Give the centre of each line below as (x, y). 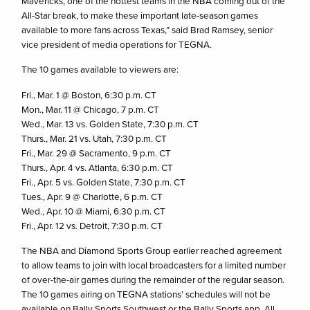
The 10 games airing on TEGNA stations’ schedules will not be (146, 294)
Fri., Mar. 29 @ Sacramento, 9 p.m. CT (97, 152)
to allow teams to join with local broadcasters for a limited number (154, 265)
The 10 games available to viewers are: (100, 69)
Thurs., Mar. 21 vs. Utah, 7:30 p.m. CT (94, 138)
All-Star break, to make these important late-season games (140, 15)
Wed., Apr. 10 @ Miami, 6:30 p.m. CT (94, 210)
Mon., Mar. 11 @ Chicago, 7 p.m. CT (91, 109)
